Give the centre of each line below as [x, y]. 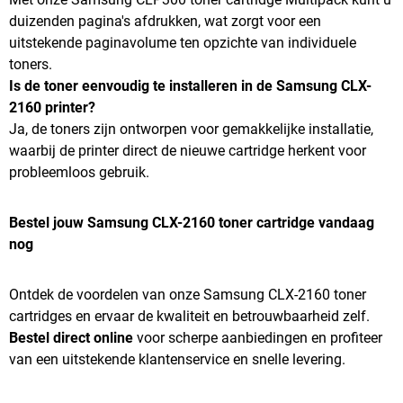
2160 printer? [52, 107]
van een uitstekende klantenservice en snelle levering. [177, 359]
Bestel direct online [71, 338]
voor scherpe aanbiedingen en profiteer [258, 338]
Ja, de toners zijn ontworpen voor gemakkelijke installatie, [191, 129]
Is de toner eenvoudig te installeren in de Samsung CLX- [190, 86]
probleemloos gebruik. [79, 172]
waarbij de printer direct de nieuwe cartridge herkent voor [188, 151]
